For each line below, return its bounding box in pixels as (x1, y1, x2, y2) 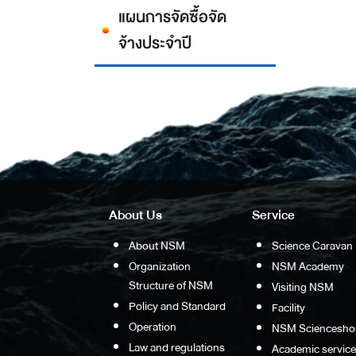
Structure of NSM (128, 276, 213, 296)
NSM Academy (271, 257, 344, 277)
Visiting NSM (271, 277, 334, 297)
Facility (271, 298, 305, 318)
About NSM (128, 236, 185, 256)
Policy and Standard (128, 296, 226, 316)
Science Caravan (271, 236, 353, 256)
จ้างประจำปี (118, 29, 192, 56)
